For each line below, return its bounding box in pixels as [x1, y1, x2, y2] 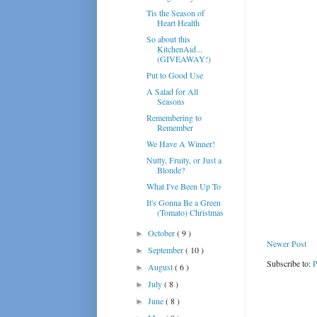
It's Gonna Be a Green [146, 196, 221, 208]
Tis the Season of [146, 6, 204, 18]
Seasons [156, 95, 185, 107]
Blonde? [156, 163, 185, 175]
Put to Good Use [146, 69, 203, 81]
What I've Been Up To [146, 180, 221, 192]
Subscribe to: [267, 258, 313, 270]
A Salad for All [146, 85, 198, 97]
